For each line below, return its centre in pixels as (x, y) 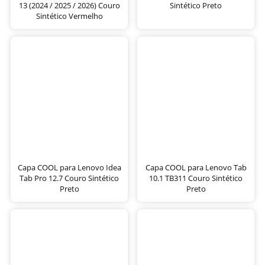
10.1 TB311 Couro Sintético (196, 178)
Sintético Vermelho (69, 16)
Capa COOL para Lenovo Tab (196, 167)
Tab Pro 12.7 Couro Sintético (69, 178)
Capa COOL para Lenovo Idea (69, 167)
